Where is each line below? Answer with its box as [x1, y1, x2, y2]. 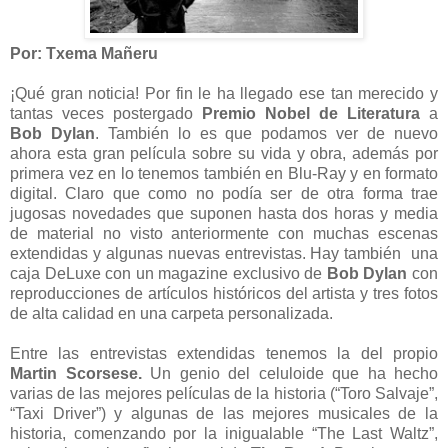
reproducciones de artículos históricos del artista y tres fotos [10, 284, 438, 302]
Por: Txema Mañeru [10, 44, 158, 62]
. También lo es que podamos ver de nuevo [94, 124, 439, 142]
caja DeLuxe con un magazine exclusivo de [10, 264, 327, 282]
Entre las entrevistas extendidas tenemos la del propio [10, 344, 438, 362]
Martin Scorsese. [10, 364, 142, 382]
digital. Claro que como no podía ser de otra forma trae [10, 184, 438, 202]
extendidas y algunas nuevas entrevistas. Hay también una [10, 244, 438, 262]
